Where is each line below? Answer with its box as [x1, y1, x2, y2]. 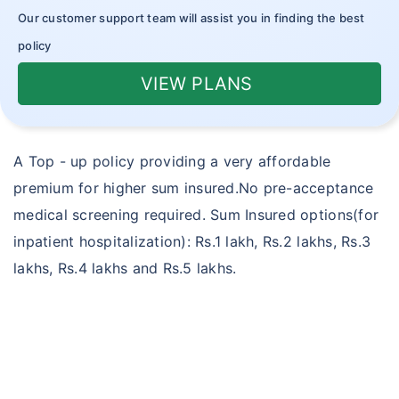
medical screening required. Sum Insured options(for [13, 206, 379, 224]
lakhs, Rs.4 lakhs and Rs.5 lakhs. [13, 259, 237, 277]
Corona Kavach [49, 118, 152, 135]
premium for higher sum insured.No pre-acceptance [13, 179, 374, 197]
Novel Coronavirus [49, 45, 175, 62]
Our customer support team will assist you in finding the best [18, 11, 365, 25]
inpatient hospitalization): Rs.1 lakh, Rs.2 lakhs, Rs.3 [13, 232, 371, 250]
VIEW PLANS [141, 73, 258, 94]
